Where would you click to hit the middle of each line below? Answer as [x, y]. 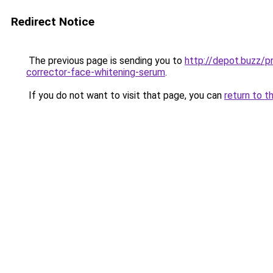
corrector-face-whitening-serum [96, 72]
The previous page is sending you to [105, 61]
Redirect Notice [53, 22]
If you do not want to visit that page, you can [125, 95]
